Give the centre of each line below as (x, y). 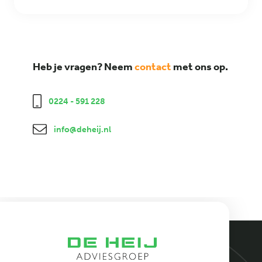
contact (153, 67)
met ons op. (200, 67)
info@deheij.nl (82, 129)
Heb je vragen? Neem (84, 67)
